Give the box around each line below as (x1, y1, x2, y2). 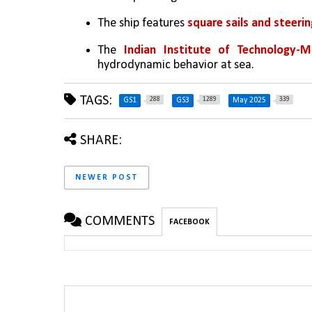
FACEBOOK (169, 217, 210, 226)
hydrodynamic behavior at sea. (97, 58, 254, 72)
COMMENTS (85, 214, 155, 228)
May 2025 (233, 95, 266, 104)
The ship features (97, 17, 187, 31)
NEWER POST (75, 173, 138, 182)
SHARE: (80, 133, 122, 148)
